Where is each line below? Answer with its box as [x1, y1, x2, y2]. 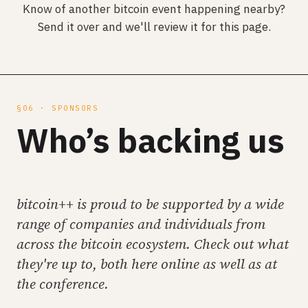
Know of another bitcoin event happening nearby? [23, 1, 285, 16]
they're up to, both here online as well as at [16, 254, 277, 274]
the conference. [16, 274, 109, 294]
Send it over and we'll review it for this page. [37, 19, 271, 34]
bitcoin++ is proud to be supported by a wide [16, 195, 284, 214]
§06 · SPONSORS [16, 103, 98, 113]
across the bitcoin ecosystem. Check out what [16, 234, 289, 254]
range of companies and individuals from [16, 214, 265, 234]
